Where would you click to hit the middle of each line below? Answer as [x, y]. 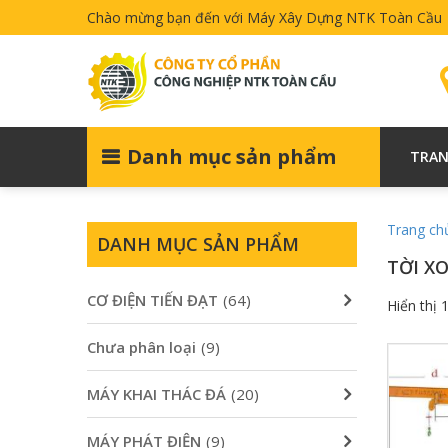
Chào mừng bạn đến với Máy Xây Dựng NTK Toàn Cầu [264, 17]
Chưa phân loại [141, 346]
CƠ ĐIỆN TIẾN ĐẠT [152, 299]
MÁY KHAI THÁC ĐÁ [156, 393]
